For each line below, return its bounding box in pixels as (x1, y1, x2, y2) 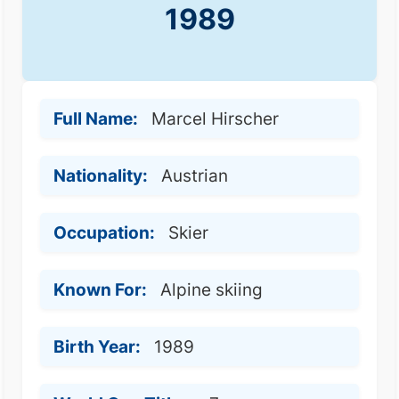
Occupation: (53, 222, 155, 243)
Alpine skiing (160, 279, 263, 300)
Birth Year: (53, 336, 141, 357)
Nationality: (53, 165, 148, 186)
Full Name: (53, 108, 138, 129)
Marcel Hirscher (151, 108, 279, 129)
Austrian (161, 165, 228, 186)
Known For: (53, 279, 147, 300)
